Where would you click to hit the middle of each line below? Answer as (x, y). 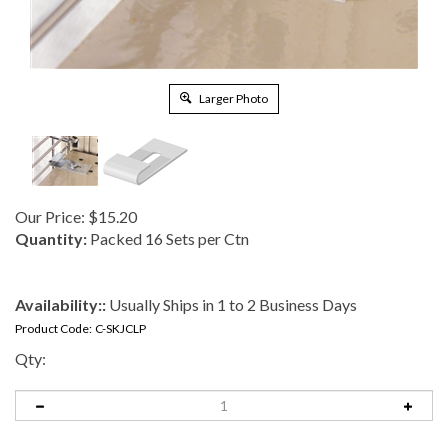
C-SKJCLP (120, 328)
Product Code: (53, 328)
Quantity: (51, 238)
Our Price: (50, 216)
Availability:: (60, 304)
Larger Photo (232, 98)
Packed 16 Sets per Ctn (168, 238)
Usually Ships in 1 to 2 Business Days (231, 304)
